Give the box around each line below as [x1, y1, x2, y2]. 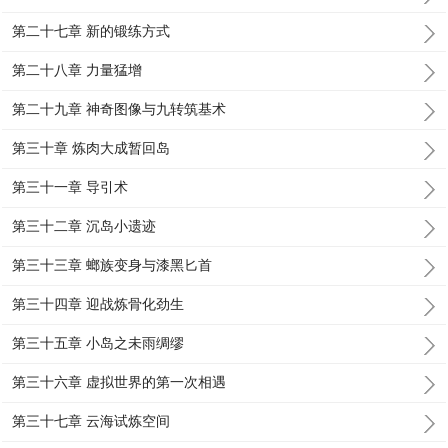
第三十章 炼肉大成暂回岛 [12, 140, 171, 156]
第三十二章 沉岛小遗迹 [12, 218, 157, 234]
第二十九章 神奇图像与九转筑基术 [12, 101, 227, 117]
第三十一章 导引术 [12, 179, 129, 195]
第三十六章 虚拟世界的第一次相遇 [12, 374, 227, 390]
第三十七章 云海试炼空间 [12, 413, 171, 429]
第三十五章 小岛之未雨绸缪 [12, 335, 185, 351]
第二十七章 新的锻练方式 [12, 23, 171, 39]
